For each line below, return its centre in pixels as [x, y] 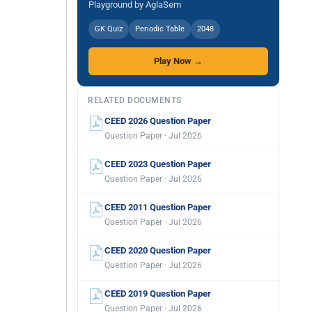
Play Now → [178, 61]
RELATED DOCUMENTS [135, 100]
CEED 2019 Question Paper [158, 294]
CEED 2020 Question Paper [158, 250]
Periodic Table [160, 29]
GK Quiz [109, 29]
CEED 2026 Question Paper [158, 121]
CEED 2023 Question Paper [158, 164]
